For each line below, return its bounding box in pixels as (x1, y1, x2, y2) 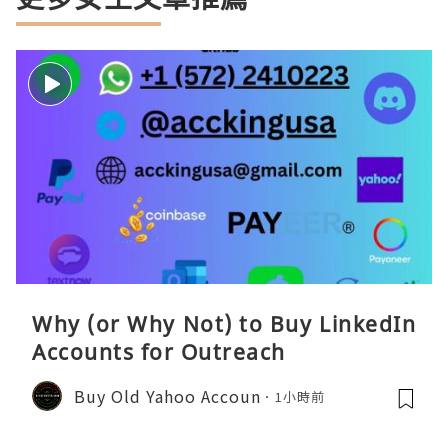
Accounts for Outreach (32, 338, 286, 367)
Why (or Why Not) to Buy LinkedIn (32, 310, 416, 339)
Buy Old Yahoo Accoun (74, 383, 261, 408)
